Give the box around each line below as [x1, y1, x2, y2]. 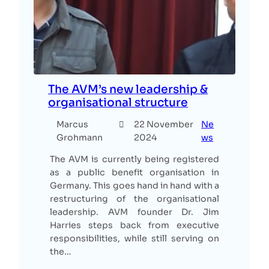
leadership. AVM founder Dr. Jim [49, 207, 220, 218]
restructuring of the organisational [49, 193, 220, 205]
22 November [133, 119, 193, 130]
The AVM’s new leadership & [48, 82, 208, 96]
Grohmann [56, 132, 103, 144]
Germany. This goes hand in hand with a [49, 180, 220, 192]
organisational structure [48, 95, 188, 109]
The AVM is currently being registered [49, 154, 220, 165]
